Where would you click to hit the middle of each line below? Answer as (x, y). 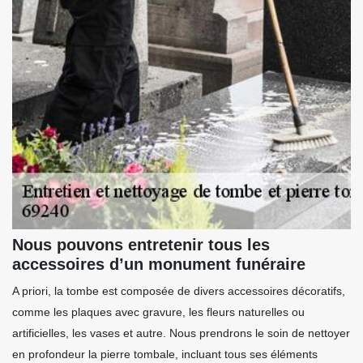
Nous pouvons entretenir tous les (141, 245)
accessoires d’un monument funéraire (159, 265)
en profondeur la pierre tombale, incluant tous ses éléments (165, 354)
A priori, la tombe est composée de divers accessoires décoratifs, (179, 291)
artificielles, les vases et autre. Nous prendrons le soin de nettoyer (181, 333)
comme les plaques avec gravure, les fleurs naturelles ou (158, 312)
